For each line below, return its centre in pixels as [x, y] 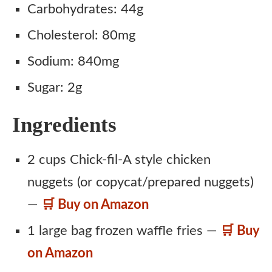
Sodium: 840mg [73, 61]
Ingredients [64, 125]
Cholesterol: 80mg [81, 35]
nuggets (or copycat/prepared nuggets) [141, 182]
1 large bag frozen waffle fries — [124, 231]
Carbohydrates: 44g [85, 9]
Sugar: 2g [55, 87]
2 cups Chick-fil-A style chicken [119, 160]
